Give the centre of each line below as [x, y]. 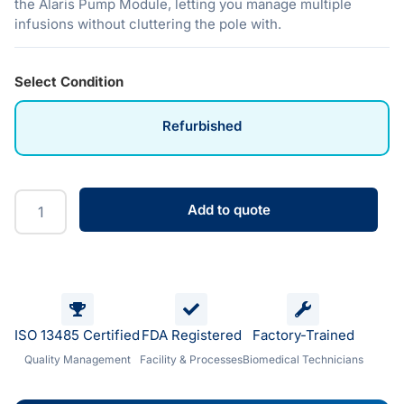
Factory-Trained [303, 335]
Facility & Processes [191, 360]
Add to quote [229, 210]
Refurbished [202, 126]
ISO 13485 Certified [77, 335]
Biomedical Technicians [303, 360]
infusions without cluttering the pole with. [148, 24]
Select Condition [69, 81]
